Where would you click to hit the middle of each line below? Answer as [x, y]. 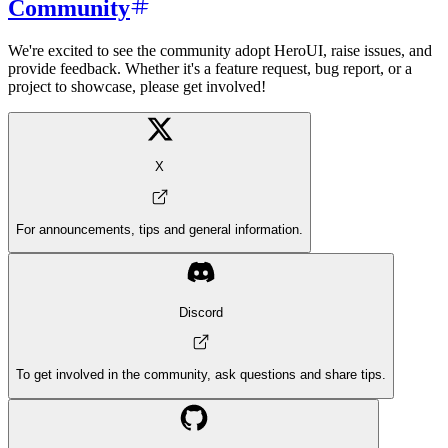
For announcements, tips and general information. [159, 230]
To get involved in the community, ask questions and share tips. [201, 375]
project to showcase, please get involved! [137, 87]
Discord [201, 312]
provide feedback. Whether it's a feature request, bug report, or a [210, 69]
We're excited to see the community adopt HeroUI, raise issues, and [220, 51]
